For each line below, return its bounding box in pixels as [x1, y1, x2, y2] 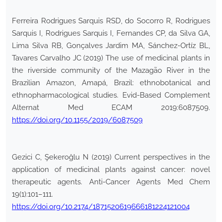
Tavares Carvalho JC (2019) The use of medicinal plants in [12, 54, 210, 63]
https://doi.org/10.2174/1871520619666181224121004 [12, 202, 190, 212]
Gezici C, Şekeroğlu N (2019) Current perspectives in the [12, 153, 210, 162]
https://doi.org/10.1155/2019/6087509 [12, 115, 143, 125]
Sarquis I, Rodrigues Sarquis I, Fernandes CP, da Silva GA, [12, 29, 210, 38]
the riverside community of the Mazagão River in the [12, 66, 210, 75]
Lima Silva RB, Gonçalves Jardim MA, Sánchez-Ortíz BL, [12, 41, 210, 51]
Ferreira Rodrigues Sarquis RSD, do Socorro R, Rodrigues [12, 16, 210, 26]
